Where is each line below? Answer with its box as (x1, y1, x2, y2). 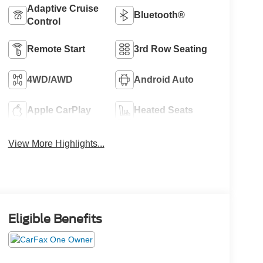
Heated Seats (134, 105, 194, 116)
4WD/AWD (26, 75, 73, 85)
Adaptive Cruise (26, 4, 99, 14)
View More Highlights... (8, 139, 104, 149)
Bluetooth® (134, 10, 186, 21)
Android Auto (134, 75, 194, 85)
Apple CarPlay (26, 105, 91, 116)
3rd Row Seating (134, 44, 208, 55)
